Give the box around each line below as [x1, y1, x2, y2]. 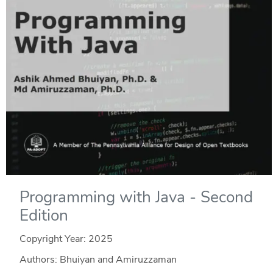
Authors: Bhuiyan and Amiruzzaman [19, 252, 177, 266]
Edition [19, 204, 68, 226]
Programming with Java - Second [19, 186, 253, 208]
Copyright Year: [19, 232, 88, 246]
